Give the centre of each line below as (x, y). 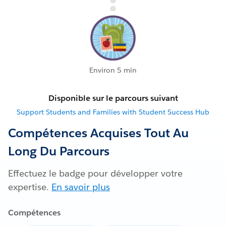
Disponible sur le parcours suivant (113, 98)
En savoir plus (81, 187)
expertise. (30, 187)
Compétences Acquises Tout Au (98, 133)
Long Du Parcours (59, 151)
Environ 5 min (113, 70)
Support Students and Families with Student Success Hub (113, 112)
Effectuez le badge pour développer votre (95, 174)
